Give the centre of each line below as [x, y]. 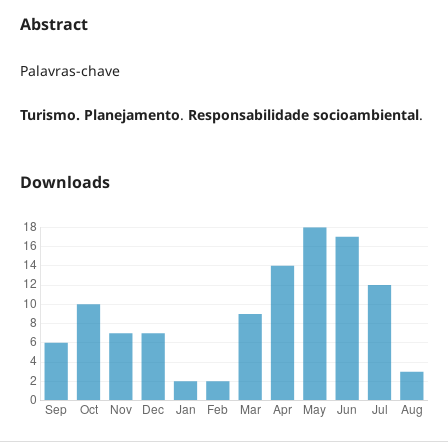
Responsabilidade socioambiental [303, 114]
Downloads [64, 182]
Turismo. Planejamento [99, 114]
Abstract [53, 23]
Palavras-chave [69, 70]
